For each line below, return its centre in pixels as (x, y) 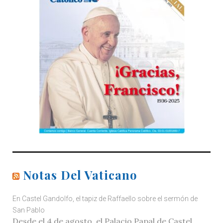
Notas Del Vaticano (80, 175)
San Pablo (29, 210)
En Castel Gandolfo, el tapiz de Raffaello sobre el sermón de (105, 198)
